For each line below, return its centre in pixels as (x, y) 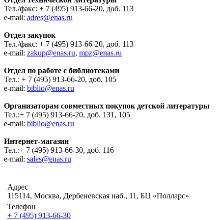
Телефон (22, 206)
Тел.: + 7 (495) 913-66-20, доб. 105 (60, 79)
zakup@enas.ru (51, 53)
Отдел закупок (30, 35)
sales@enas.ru (49, 159)
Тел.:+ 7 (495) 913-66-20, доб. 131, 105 (67, 114)
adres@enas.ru (50, 17)
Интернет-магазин (36, 141)
